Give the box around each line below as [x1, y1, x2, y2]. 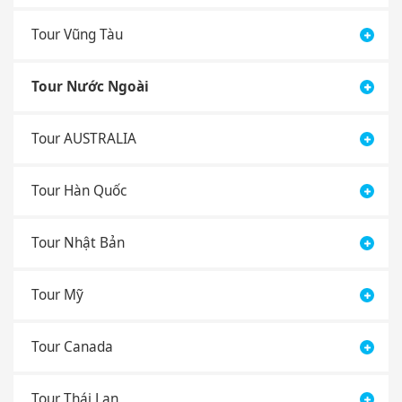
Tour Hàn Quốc [31, 180, 127, 200]
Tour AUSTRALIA [31, 128, 136, 148]
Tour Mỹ [31, 284, 83, 304]
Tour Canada [31, 336, 113, 356]
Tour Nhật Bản [31, 232, 125, 252]
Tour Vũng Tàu [31, 24, 123, 44]
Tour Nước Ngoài [31, 76, 149, 96]
